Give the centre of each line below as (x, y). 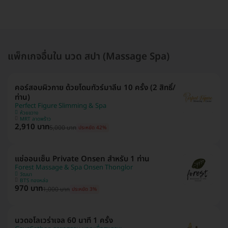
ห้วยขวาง (29, 113)
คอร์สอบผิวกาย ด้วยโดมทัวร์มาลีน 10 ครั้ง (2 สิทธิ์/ (95, 88)
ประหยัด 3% (84, 190)
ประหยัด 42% (93, 128)
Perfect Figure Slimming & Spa (61, 106)
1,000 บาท (56, 189)
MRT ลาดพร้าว (35, 119)
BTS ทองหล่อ (34, 180)
